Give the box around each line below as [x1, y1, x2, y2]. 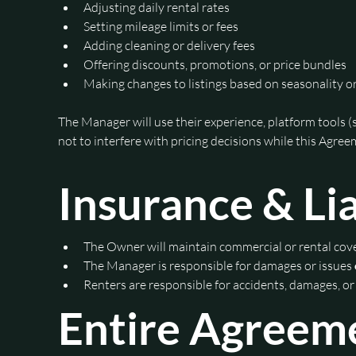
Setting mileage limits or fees [83, 17, 239, 34]
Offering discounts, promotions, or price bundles [83, 56, 347, 72]
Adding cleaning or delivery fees [83, 37, 256, 53]
